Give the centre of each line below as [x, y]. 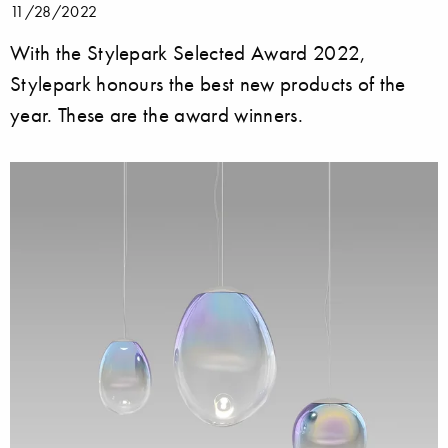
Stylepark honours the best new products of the [208, 83]
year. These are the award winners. [156, 114]
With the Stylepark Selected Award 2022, [188, 52]
